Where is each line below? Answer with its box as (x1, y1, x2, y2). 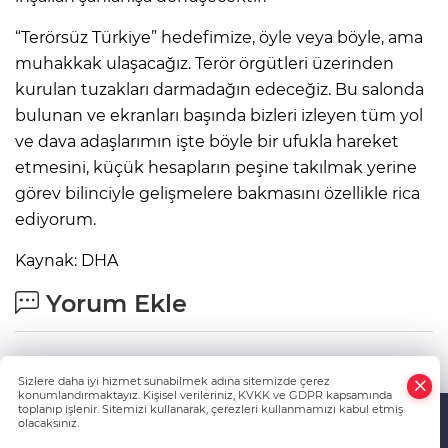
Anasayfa (137, 432, 186, 446)
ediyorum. (15, 210, 96, 230)
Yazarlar (269, 432, 311, 446)
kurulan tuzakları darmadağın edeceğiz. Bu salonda (15, 80, 424, 100)
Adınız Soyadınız (15, 358, 178, 383)
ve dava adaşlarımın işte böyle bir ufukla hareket (15, 132, 399, 152)
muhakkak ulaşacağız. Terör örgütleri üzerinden (15, 54, 394, 74)
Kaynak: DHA (15, 251, 118, 271)
